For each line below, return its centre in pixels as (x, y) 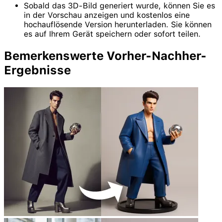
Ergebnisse (37, 70)
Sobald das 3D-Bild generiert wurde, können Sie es (119, 6)
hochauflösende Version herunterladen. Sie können (118, 25)
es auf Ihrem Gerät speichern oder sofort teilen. (112, 34)
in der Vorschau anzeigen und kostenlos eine (107, 15)
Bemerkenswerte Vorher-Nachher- (105, 55)
